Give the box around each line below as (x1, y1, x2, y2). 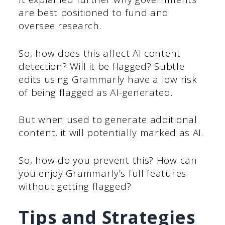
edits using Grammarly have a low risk (19, 72, 197, 86)
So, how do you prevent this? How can (19, 153, 197, 167)
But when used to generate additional (19, 113, 197, 127)
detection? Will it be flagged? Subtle (19, 59, 185, 73)
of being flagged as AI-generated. (19, 85, 173, 99)
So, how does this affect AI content (19, 46, 181, 60)
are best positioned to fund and (19, 6, 169, 20)
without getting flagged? (19, 179, 132, 193)
